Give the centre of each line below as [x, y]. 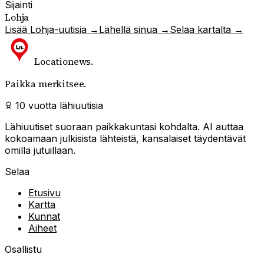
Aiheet [42, 228]
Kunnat [44, 217]
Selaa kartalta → [207, 30]
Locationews [63, 62]
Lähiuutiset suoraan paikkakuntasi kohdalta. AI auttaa [124, 127]
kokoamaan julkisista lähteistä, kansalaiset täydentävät [125, 139]
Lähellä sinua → [134, 30]
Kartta [42, 205]
